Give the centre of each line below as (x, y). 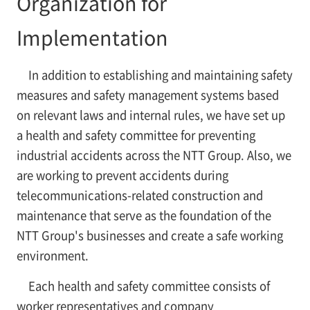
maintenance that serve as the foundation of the (144, 216)
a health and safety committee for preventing (136, 135)
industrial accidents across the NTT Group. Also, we (154, 155)
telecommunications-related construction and (139, 195)
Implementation (92, 37)
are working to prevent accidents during (122, 175)
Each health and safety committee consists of (149, 286)
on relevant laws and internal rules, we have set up (151, 115)
